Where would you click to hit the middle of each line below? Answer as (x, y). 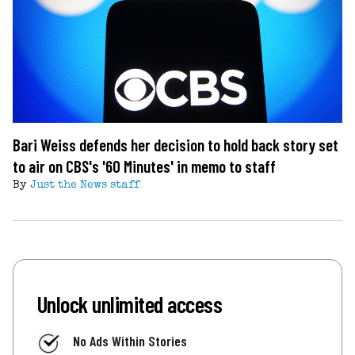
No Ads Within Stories (130, 340)
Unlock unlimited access (130, 303)
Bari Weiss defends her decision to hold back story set (176, 144)
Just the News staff (85, 185)
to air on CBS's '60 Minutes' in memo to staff (144, 166)
